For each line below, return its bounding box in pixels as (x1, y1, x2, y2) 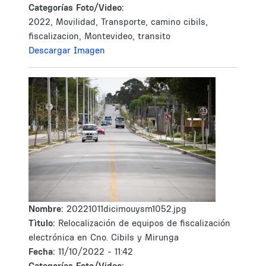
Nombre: (28, 203, 66, 214)
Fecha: (28, 246, 58, 257)
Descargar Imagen (28, 45, 105, 56)
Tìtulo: (28, 217, 55, 229)
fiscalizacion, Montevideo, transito (28, 30, 170, 42)
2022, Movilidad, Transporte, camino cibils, (28, 16, 208, 27)
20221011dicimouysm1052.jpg (66, 203, 186, 214)
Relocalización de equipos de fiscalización (58, 217, 230, 229)
